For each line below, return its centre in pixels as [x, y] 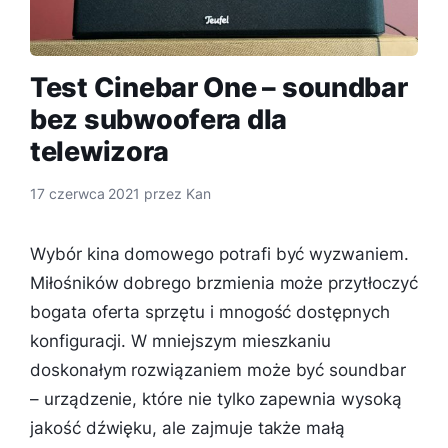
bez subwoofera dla [159, 119]
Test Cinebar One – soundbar [219, 87]
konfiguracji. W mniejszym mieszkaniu [181, 340]
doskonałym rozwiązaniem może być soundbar [218, 369]
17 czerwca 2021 [85, 194]
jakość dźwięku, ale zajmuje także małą [188, 427]
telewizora [99, 151]
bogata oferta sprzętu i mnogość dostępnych [210, 311]
